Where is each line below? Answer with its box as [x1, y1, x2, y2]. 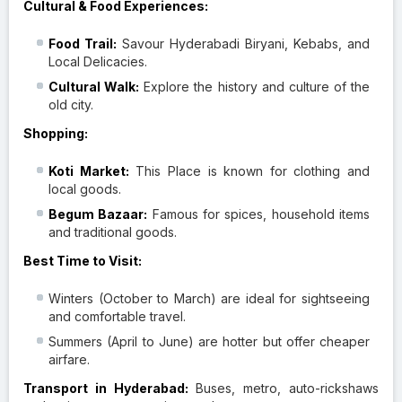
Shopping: [23, 125, 88, 141]
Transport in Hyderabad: [23, 380, 188, 396]
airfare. [48, 351, 90, 367]
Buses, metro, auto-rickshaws [188, 380, 380, 396]
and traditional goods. [48, 223, 177, 240]
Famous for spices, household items [147, 205, 371, 222]
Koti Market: [48, 162, 129, 179]
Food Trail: [48, 35, 117, 51]
